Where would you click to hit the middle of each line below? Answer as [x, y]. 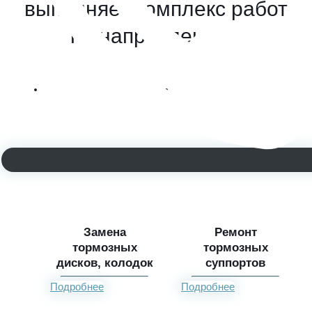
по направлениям [156, 36]
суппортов [235, 263]
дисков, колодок [104, 263]
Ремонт [235, 232]
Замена [104, 232]
